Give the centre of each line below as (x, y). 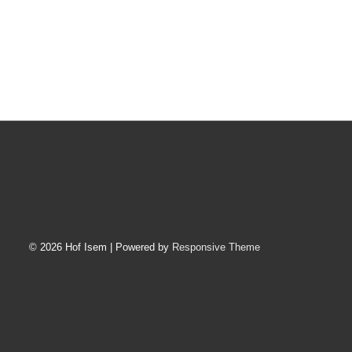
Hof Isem (88, 247)
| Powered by (141, 247)
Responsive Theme (216, 247)
